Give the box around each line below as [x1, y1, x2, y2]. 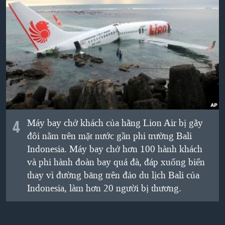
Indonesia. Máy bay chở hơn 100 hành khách [27, 143, 202, 155]
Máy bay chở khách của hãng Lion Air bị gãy [27, 117, 203, 129]
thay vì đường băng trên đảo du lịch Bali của [27, 169, 199, 181]
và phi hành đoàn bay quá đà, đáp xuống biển [27, 156, 205, 168]
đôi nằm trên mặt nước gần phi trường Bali [27, 130, 192, 142]
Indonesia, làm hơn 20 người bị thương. [27, 182, 181, 194]
